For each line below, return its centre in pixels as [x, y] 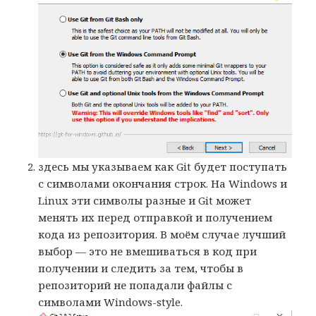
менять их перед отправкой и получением [156, 217]
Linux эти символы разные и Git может [145, 200]
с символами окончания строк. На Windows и [163, 183]
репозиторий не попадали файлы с [135, 285]
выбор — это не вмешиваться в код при [148, 251]
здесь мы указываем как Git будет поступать [163, 166]
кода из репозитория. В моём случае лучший [162, 234]
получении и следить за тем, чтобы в [141, 268]
